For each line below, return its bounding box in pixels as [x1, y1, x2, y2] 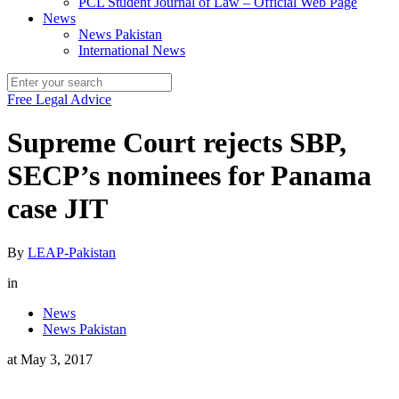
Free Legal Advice [7, 92, 111, 107]
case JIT [7, 192, 108, 225]
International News [78, 43, 185, 58]
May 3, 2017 [20, 351, 93, 367]
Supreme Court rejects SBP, [7, 126, 346, 159]
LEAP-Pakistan [28, 244, 116, 260]
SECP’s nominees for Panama [7, 159, 371, 192]
